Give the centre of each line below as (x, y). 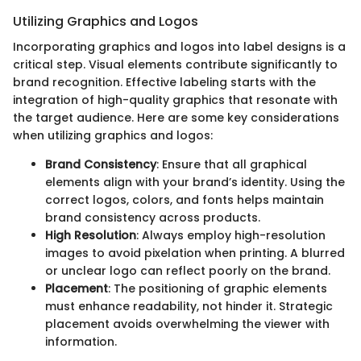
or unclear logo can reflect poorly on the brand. (188, 271)
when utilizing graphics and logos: (113, 136)
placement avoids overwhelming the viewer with (187, 324)
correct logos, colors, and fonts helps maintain (185, 200)
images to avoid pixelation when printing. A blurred (195, 253)
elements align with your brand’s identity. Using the (195, 183)
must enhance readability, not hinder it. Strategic (189, 307)
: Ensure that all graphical (232, 165)
